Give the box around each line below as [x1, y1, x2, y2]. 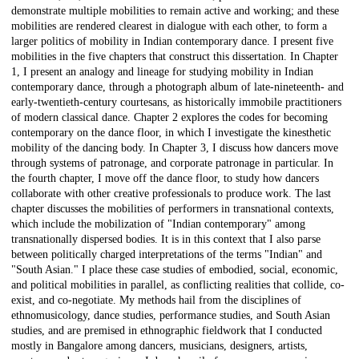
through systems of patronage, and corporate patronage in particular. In [11, 157, 333, 170]
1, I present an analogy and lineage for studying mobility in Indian [11, 66, 313, 79]
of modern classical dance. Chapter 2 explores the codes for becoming [11, 111, 328, 124]
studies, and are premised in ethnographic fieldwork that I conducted [11, 325, 322, 337]
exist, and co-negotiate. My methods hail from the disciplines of [11, 294, 301, 307]
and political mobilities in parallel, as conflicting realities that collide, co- [11, 279, 345, 292]
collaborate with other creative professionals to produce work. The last [11, 188, 331, 200]
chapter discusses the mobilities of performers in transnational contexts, [11, 203, 334, 216]
